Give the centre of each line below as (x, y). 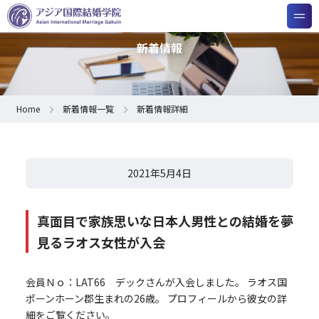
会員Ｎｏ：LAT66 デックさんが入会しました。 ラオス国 (156, 282)
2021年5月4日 (159, 173)
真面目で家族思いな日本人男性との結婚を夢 (165, 221)
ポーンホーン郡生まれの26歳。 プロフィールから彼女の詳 (156, 299)
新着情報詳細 (162, 109)
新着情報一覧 (88, 109)
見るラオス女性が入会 (101, 242)
